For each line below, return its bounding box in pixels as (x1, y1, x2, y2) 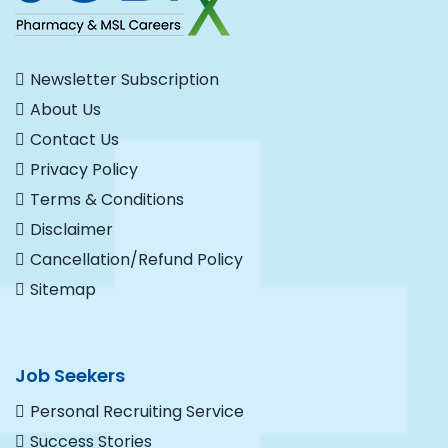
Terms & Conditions (30, 188, 184, 211)
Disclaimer (30, 218, 113, 241)
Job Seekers (15, 363, 125, 388)
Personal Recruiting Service (30, 400, 244, 423)
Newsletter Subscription (30, 68, 219, 91)
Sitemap (30, 278, 96, 301)
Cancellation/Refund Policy (30, 248, 243, 271)
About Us (30, 98, 101, 121)
